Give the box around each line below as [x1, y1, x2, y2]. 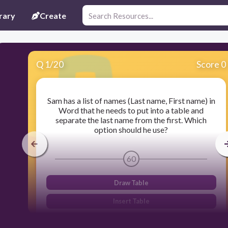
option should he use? [94, 125, 168, 135]
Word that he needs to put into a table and [59, 105, 204, 116]
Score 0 [196, 59, 226, 70]
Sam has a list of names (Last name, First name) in [47, 96, 215, 106]
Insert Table [112, 197, 150, 206]
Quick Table [112, 216, 150, 224]
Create [40, 10, 66, 20]
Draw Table [113, 178, 149, 187]
